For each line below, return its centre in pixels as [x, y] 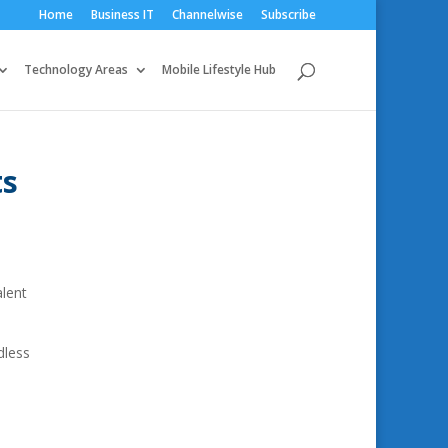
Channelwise [207, 14]
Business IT [122, 14]
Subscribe [288, 14]
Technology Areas [76, 69]
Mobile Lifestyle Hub [219, 69]
